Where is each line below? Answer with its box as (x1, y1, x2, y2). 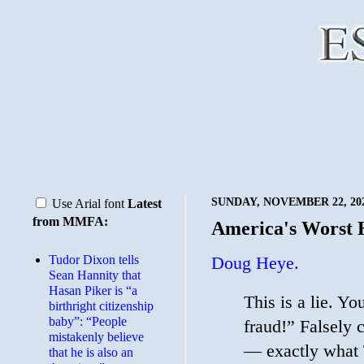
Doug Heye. (211, 253, 299, 274)
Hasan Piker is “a (49, 284, 137, 297)
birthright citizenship (49, 299, 154, 313)
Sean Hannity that (49, 268, 141, 282)
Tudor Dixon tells (49, 253, 139, 266)
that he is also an (49, 345, 133, 359)
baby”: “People (49, 314, 127, 328)
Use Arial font (49, 197, 128, 210)
